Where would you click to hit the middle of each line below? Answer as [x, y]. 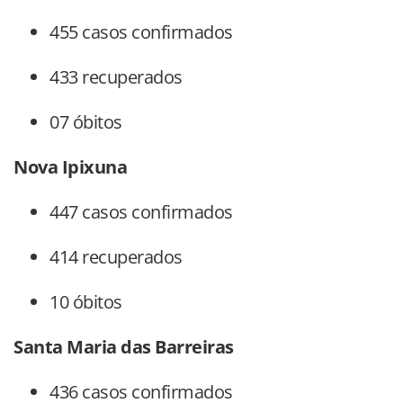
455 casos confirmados [141, 32]
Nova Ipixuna [70, 167]
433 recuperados [116, 77]
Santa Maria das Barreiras [124, 347]
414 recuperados [116, 257]
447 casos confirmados [141, 212]
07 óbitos [86, 122]
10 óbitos [86, 302]
